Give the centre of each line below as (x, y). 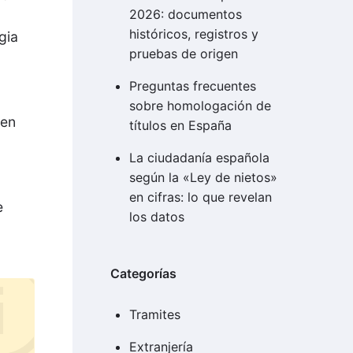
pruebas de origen (183, 54)
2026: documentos (185, 15)
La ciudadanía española (199, 158)
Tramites (154, 315)
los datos (156, 217)
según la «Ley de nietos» (203, 178)
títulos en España (180, 126)
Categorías (143, 274)
